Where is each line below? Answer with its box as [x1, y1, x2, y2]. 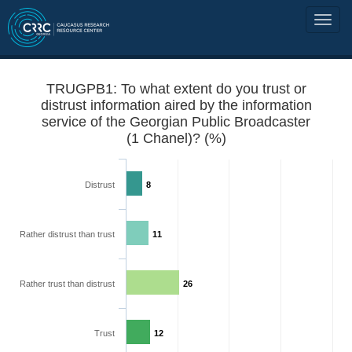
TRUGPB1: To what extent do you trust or [46, 81, 306, 97]
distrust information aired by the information [40, 97, 312, 113]
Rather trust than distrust [20, 279, 115, 288]
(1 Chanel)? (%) [126, 130, 226, 146]
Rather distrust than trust [20, 229, 115, 239]
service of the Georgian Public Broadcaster [42, 114, 310, 130]
